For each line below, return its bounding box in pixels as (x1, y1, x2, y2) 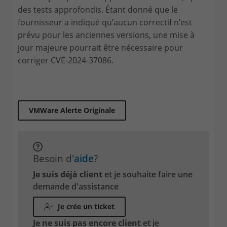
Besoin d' (33, 152, 74, 165)
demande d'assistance (33, 181, 119, 192)
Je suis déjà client (33, 169, 102, 180)
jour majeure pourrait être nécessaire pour (18, 42, 183, 53)
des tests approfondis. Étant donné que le (18, 4, 178, 15)
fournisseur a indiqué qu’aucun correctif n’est (18, 17, 192, 28)
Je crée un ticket (56, 202, 115, 211)
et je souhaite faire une (102, 169, 193, 180)
